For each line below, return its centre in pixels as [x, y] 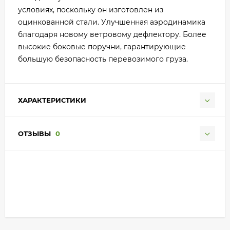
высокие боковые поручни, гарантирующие [102, 47]
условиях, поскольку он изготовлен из [91, 10]
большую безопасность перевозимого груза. [103, 59]
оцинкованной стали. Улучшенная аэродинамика [112, 22]
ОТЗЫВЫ [35, 133]
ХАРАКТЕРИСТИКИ [52, 100]
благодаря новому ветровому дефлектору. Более [112, 34]
